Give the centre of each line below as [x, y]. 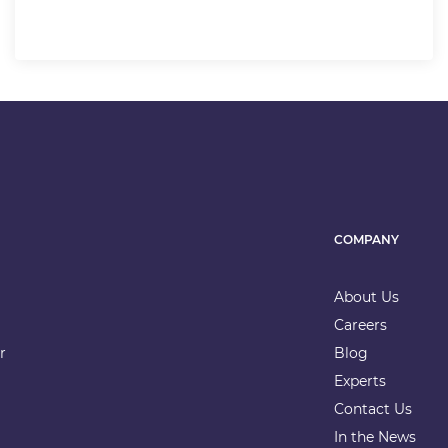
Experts [359, 380]
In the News [374, 436]
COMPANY [366, 240]
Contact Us [372, 408]
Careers [360, 324]
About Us [366, 296]
